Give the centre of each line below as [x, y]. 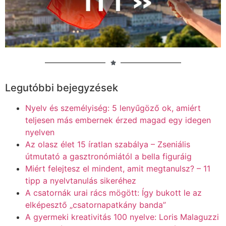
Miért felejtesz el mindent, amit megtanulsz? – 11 [118, 169]
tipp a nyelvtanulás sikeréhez [81, 181]
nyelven [40, 132]
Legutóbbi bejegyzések [62, 88]
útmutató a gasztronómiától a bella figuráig [108, 157]
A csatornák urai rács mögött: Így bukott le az [114, 193]
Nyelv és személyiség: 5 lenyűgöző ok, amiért [113, 108]
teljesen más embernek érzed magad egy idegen [118, 120]
